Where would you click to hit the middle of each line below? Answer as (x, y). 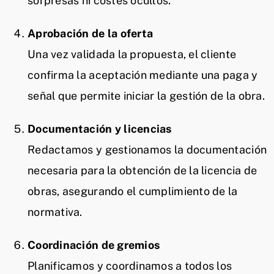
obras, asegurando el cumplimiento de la (133, 191)
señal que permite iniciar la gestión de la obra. (146, 95)
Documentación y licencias (100, 128)
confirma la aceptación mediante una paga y (143, 75)
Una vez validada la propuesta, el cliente (132, 54)
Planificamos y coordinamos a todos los (130, 265)
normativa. (55, 212)
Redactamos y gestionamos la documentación (147, 149)
